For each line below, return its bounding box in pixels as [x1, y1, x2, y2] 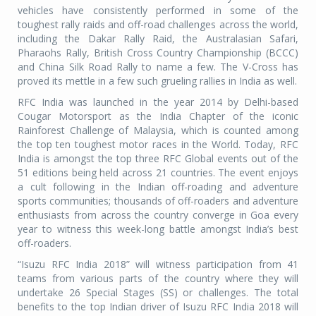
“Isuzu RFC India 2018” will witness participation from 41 [18, 257, 298, 271]
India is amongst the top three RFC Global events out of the [18, 151, 298, 165]
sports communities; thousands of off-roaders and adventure [18, 193, 298, 207]
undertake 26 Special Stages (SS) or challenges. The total [18, 285, 298, 299]
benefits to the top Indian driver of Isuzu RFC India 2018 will [18, 299, 298, 313]
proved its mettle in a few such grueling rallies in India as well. [18, 73, 297, 87]
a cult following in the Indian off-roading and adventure [18, 179, 298, 193]
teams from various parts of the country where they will [18, 271, 298, 285]
